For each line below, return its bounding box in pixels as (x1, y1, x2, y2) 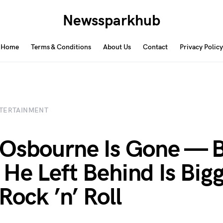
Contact (142, 43, 168, 51)
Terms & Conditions (30, 43, 91, 51)
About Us (103, 43, 131, 51)
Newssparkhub (62, 12, 160, 30)
